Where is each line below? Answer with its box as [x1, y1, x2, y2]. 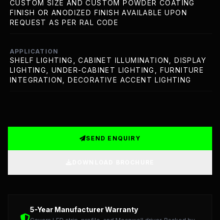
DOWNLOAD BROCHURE [72, 159, 155, 166]
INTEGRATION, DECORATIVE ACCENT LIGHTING [10, 76, 192, 84]
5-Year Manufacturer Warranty [30, 205, 138, 214]
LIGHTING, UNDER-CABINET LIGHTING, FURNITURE [10, 66, 204, 74]
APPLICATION [10, 48, 59, 55]
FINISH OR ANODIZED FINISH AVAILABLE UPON [10, 8, 187, 17]
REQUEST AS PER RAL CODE [10, 18, 119, 27]
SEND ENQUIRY [86, 135, 140, 142]
